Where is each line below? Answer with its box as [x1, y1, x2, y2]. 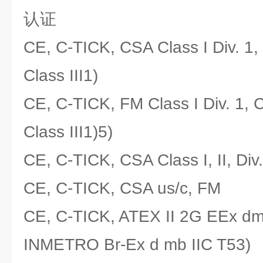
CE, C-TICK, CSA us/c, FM [23, 179, 221, 197]
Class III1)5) [23, 123, 113, 141]
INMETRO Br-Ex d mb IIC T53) [23, 235, 251, 254]
